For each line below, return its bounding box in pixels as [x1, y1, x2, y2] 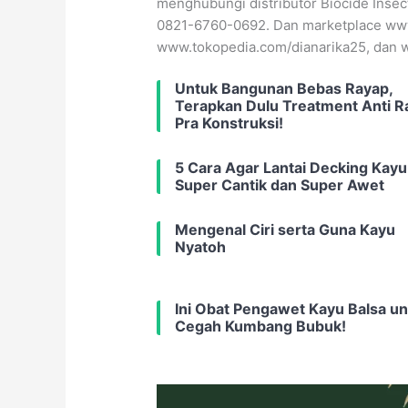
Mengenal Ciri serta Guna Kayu [175, 220, 396, 240]
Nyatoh [175, 238, 227, 257]
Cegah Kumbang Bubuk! [175, 317, 347, 336]
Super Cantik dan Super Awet [175, 176, 385, 195]
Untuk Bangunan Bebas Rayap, [175, 79, 393, 98]
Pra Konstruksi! [175, 114, 284, 133]
